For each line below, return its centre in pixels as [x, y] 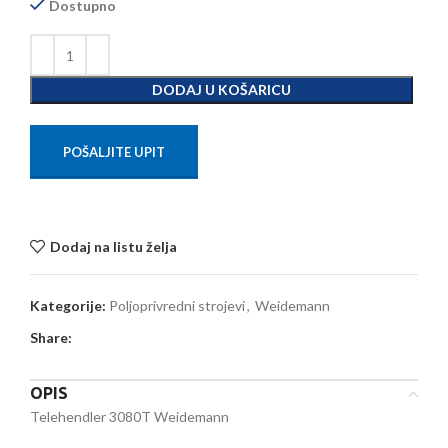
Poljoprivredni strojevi [177, 306]
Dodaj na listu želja [113, 246]
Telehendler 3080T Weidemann [129, 417]
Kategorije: [68, 306]
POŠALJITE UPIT [114, 152]
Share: [51, 338]
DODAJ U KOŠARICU [221, 90]
